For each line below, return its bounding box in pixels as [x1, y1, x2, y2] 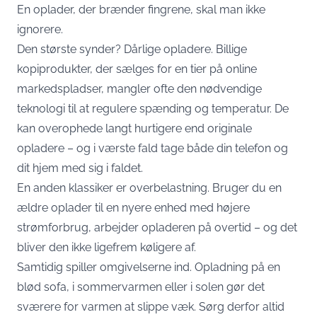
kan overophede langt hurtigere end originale [17, 122, 252, 135]
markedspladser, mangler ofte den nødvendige [17, 82, 262, 96]
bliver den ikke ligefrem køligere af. [17, 241, 196, 254]
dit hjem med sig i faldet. [17, 161, 143, 175]
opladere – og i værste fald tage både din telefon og [17, 142, 288, 155]
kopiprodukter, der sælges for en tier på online [17, 62, 257, 76]
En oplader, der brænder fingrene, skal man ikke [17, 3, 265, 16]
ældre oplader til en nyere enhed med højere [17, 201, 250, 214]
